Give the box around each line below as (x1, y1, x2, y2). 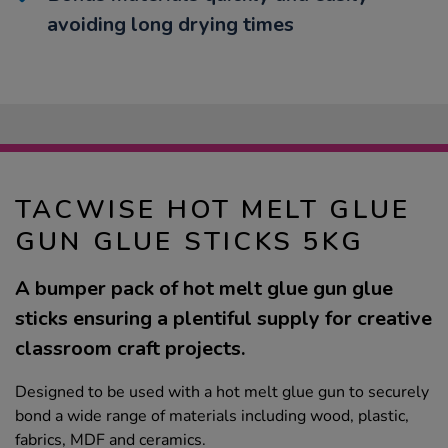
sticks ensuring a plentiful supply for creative (15, 305, 432, 333)
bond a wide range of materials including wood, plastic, (15, 405, 409, 428)
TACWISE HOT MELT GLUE (15, 192, 411, 228)
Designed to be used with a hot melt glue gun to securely (15, 381, 429, 404)
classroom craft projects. (15, 335, 245, 363)
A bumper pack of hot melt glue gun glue (15, 275, 393, 303)
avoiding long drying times (47, 11, 294, 39)
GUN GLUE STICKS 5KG (15, 224, 364, 260)
